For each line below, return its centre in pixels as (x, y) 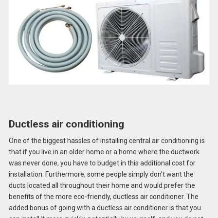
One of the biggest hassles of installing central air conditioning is (107, 140)
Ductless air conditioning (66, 124)
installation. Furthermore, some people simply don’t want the (101, 174)
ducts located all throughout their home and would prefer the (102, 185)
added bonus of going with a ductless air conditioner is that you (105, 208)
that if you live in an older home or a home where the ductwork (104, 152)
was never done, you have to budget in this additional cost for (102, 163)
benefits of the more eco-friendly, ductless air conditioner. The (103, 196)
